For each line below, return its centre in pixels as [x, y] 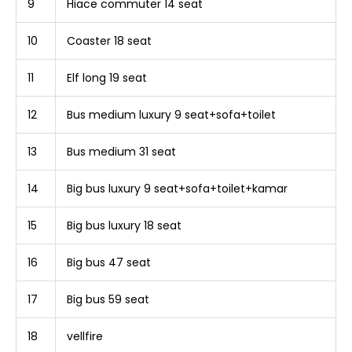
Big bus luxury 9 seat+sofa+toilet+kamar [177, 189]
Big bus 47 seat [109, 263]
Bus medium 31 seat [121, 152]
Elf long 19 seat [107, 78]
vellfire [85, 337]
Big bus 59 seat [108, 300]
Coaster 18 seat [109, 41]
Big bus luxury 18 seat [124, 226]
